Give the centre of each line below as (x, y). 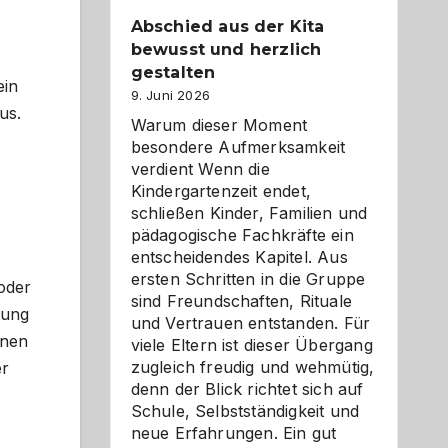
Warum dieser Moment (219, 125)
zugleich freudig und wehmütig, (252, 367)
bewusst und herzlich (226, 49)
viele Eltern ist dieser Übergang (251, 345)
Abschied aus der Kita (227, 26)
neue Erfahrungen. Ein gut (233, 433)
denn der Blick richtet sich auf (247, 389)
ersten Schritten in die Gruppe (248, 279)
